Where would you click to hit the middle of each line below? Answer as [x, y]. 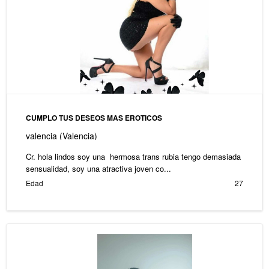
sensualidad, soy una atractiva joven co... [98, 169]
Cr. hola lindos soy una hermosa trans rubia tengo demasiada [133, 157]
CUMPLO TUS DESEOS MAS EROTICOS [94, 118]
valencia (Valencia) [61, 136]
